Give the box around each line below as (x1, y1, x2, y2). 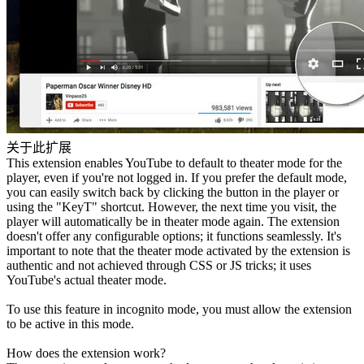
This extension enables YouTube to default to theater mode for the (6, 155, 342, 170)
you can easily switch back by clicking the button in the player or (6, 184, 339, 199)
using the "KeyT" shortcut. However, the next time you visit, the (6, 199, 336, 214)
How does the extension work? (6, 345, 166, 360)
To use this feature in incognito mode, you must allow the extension (6, 301, 352, 316)
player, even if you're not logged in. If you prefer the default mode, (6, 170, 347, 184)
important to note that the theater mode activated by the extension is (6, 243, 350, 258)
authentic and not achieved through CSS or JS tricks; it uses (6, 258, 311, 272)
